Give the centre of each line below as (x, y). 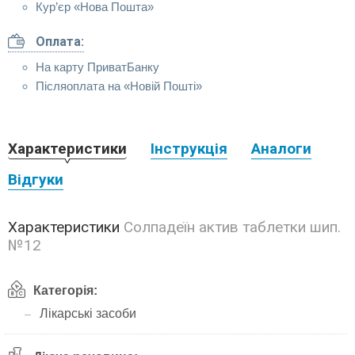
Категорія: (65, 290)
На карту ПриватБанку (97, 67)
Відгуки (36, 179)
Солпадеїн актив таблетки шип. (232, 227)
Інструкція (189, 149)
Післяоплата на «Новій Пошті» (119, 86)
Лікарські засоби (88, 313)
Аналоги (281, 149)
